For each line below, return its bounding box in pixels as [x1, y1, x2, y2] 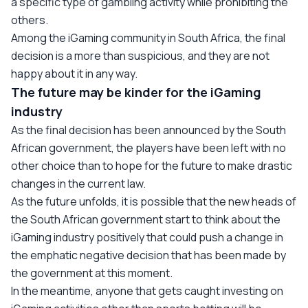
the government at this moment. [11, 265, 173, 280]
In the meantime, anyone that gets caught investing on [11, 283, 283, 298]
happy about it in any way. [11, 65, 137, 81]
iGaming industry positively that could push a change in [11, 229, 283, 245]
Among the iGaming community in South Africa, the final [11, 30, 285, 45]
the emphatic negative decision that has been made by [11, 247, 286, 263]
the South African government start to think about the [11, 211, 280, 227]
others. [11, 12, 48, 27]
